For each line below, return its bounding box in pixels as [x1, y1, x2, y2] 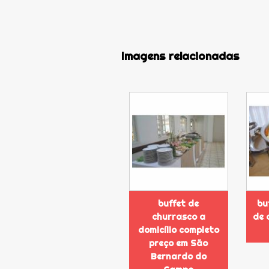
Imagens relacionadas [121, 49, 240, 63]
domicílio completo [138, 224, 219, 235]
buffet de [158, 198, 199, 209]
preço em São [149, 237, 208, 249]
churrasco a [151, 211, 205, 222]
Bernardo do [150, 250, 207, 262]
